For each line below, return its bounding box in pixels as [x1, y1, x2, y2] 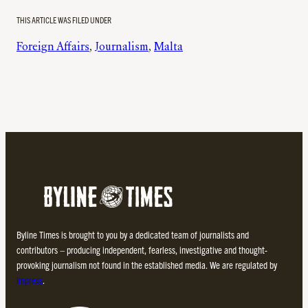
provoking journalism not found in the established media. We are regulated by [16, 258, 277, 272]
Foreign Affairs [16, 42, 89, 54]
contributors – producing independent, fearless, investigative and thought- [16, 243, 267, 256]
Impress [16, 274, 43, 287]
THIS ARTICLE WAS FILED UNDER [16, 14, 111, 25]
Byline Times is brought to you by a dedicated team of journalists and [16, 228, 249, 241]
